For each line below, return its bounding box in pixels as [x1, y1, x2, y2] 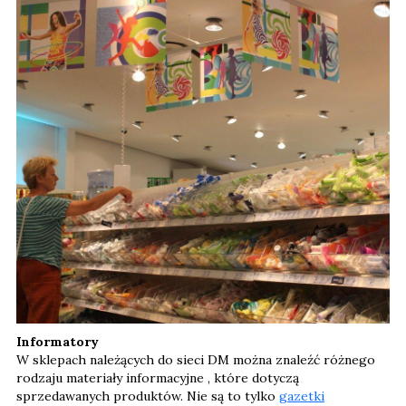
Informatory [16, 333, 99, 350]
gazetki [279, 387, 324, 404]
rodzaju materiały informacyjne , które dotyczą [16, 369, 299, 386]
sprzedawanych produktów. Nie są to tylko [16, 387, 279, 404]
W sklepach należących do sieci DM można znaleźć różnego [16, 351, 375, 368]
